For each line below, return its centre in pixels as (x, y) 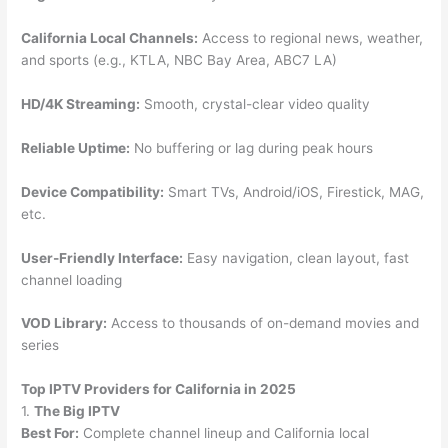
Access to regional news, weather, (311, 38)
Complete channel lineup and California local (224, 433)
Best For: (50, 433)
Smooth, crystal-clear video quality (255, 103)
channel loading (72, 279)
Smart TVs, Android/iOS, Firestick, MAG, (294, 191)
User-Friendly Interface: (102, 257)
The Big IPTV (77, 411)
